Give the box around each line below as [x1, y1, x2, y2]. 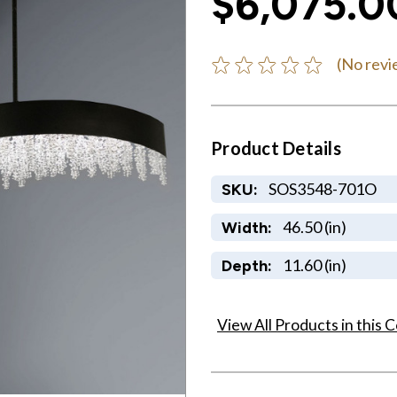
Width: [221, 217, 272, 237]
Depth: [221, 255, 272, 275]
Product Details [211, 136, 341, 159]
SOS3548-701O [268, 178, 377, 198]
